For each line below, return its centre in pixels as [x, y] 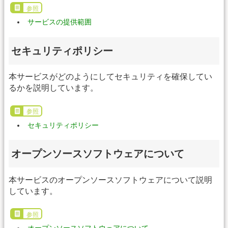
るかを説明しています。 [53, 88]
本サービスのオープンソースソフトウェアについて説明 [110, 180]
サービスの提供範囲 [60, 22]
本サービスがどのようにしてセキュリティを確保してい [110, 77]
